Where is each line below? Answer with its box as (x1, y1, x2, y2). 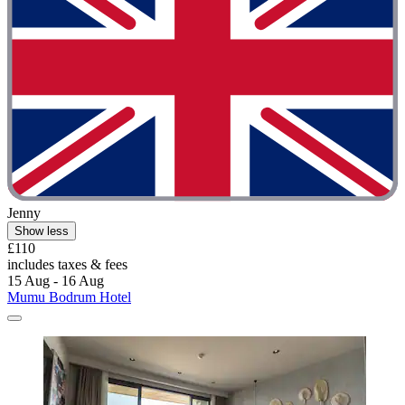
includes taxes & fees (7, 256, 127, 272)
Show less (14, 223, 69, 238)
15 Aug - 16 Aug (7, 272, 104, 288)
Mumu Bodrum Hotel (7, 288, 131, 305)
